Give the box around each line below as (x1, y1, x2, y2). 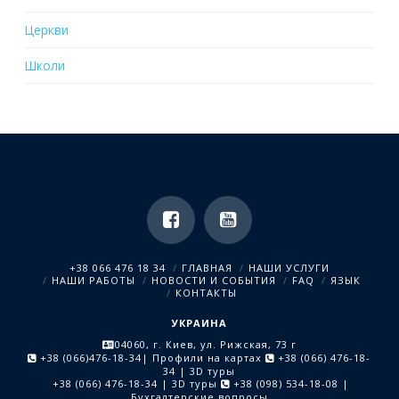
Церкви (23, 20, 69, 38)
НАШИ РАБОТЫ (52, 273, 135, 288)
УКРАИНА (171, 316, 227, 330)
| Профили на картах (142, 351, 266, 365)
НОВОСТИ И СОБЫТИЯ (151, 273, 276, 288)
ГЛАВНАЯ (181, 261, 232, 275)
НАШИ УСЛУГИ (248, 261, 330, 275)
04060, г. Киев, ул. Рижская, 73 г (114, 338, 297, 352)
